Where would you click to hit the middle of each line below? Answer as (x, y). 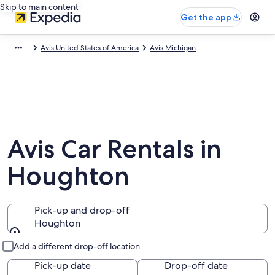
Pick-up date (63, 265)
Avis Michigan (173, 48)
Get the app (206, 17)
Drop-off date (196, 265)
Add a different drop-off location (77, 246)
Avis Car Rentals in (114, 149)
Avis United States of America (90, 48)
